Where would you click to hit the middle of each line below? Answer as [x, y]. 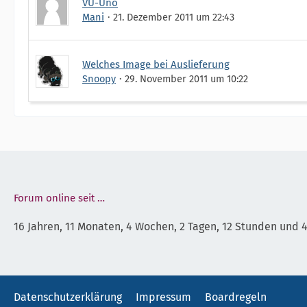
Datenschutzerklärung [68, 297]
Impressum [163, 297]
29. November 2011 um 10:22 [186, 78]
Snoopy [99, 78]
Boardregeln [236, 297]
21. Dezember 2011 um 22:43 [174, 17]
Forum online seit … [59, 198]
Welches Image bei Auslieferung [156, 64]
